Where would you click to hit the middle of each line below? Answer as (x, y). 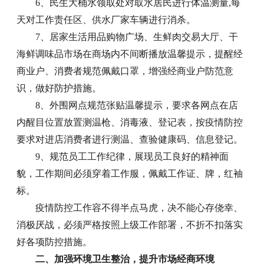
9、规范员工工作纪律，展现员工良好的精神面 (132, 156)
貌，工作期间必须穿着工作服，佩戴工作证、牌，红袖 (130, 173)
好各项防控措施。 (55, 242)
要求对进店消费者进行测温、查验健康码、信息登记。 (130, 139)
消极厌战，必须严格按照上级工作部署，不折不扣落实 (130, 225)
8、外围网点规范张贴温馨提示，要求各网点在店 (137, 105)
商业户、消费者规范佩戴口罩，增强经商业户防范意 (125, 71)
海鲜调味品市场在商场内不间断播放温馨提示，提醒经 (130, 54)
